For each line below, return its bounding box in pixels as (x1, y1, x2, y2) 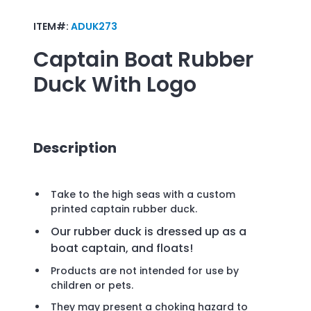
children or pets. (51, 278, 136, 293)
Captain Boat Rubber (33, 44, 253, 74)
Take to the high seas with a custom (51, 187, 235, 202)
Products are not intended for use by (51, 264, 239, 278)
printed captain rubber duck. (51, 202, 197, 217)
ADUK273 (71, 19, 117, 33)
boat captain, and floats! (51, 240, 193, 257)
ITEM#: (33, 19, 71, 33)
